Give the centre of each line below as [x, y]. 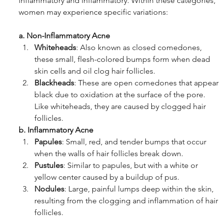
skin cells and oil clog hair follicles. [95, 71]
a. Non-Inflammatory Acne [64, 36]
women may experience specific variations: [93, 12]
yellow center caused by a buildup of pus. [107, 177]
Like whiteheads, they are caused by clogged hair [121, 107]
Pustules [49, 165]
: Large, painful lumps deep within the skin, [140, 189]
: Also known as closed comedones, [140, 48]
